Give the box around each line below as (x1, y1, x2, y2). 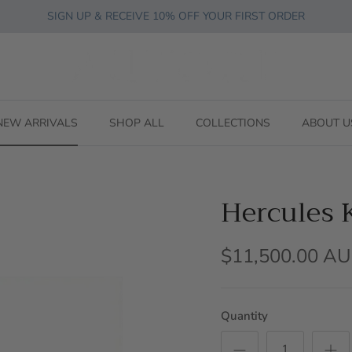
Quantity (220, 308, 268, 324)
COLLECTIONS (195, 115, 270, 130)
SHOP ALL (108, 115, 164, 130)
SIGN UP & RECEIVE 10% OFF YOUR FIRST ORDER (47, 8, 305, 24)
